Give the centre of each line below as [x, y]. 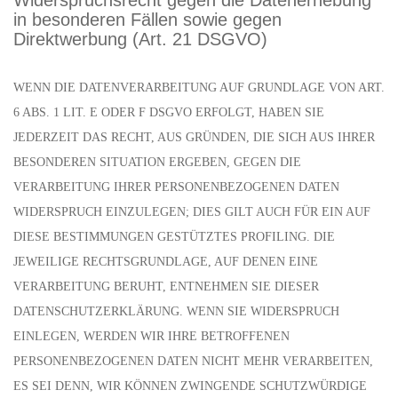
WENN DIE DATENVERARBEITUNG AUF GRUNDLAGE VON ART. [199, 88]
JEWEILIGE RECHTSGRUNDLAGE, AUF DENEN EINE [166, 262]
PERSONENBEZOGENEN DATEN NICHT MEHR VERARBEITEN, [193, 361]
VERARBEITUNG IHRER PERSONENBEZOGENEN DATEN [176, 187]
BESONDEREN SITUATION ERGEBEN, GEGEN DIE [157, 162]
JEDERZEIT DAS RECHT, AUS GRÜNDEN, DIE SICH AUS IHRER [194, 137]
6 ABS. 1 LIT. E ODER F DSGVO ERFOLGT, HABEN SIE [169, 112]
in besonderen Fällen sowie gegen [147, 20]
